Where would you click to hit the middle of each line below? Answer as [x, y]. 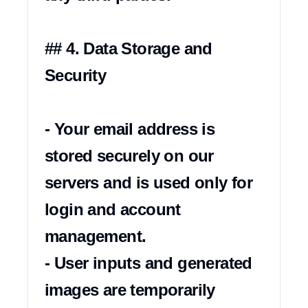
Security [76, 75]
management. [96, 236]
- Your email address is [130, 129]
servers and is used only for [149, 183]
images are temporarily [130, 290]
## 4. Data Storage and [129, 48]
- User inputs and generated [148, 263]
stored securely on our [129, 156]
